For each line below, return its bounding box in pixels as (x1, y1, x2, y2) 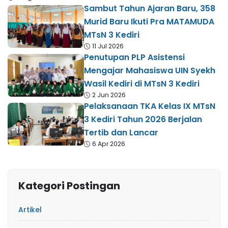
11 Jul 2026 (92, 42, 124, 51)
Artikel (18, 205, 42, 215)
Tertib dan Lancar (84, 127, 158, 139)
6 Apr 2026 (92, 139, 125, 149)
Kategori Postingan (18, 179, 120, 193)
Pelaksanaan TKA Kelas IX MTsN (84, 100, 215, 112)
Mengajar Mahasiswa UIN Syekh (84, 65, 215, 77)
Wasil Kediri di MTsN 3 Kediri (84, 78, 199, 90)
